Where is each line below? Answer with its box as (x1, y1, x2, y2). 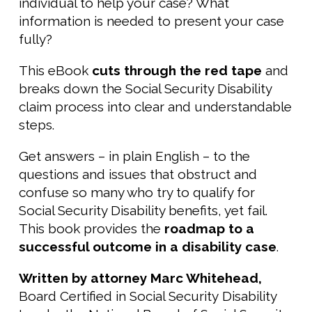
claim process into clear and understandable (19, 99, 292, 115)
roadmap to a (164, 221, 254, 237)
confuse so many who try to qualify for (19, 185, 255, 201)
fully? (19, 31, 52, 47)
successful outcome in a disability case (19, 239, 276, 255)
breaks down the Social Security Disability (19, 81, 272, 97)
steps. (19, 117, 54, 133)
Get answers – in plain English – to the (19, 148, 250, 164)
